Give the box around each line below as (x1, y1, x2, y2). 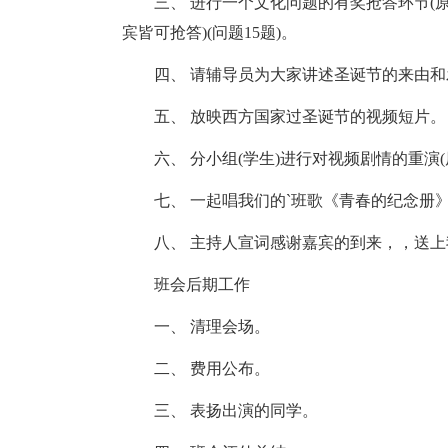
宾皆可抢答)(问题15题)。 (122, 24, 297, 41)
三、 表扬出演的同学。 (122, 402, 318, 419)
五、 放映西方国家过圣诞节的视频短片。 (122, 108, 446, 125)
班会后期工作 (122, 276, 250, 293)
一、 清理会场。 (122, 318, 270, 335)
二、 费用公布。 (122, 360, 270, 377)
